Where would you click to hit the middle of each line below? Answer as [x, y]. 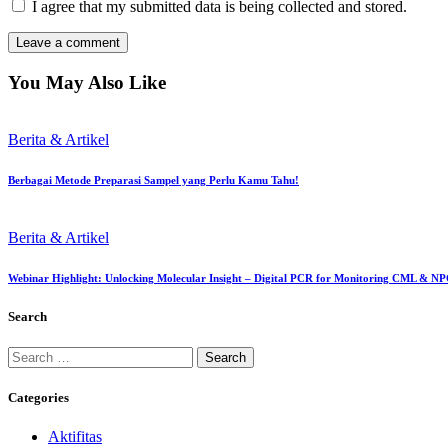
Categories [38, 397]
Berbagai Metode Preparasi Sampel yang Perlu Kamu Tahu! [153, 179]
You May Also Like [87, 83]
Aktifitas [75, 437]
